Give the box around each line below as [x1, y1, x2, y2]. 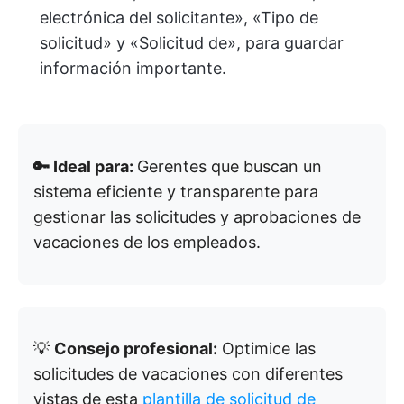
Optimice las [217, 339, 316, 359]
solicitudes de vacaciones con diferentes [33, 364, 343, 384]
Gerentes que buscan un [137, 157, 322, 177]
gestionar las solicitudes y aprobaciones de [33, 207, 361, 227]
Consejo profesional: [54, 339, 217, 359]
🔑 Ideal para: [33, 157, 137, 177]
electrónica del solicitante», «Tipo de [40, 8, 318, 28]
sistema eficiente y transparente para [33, 182, 318, 202]
